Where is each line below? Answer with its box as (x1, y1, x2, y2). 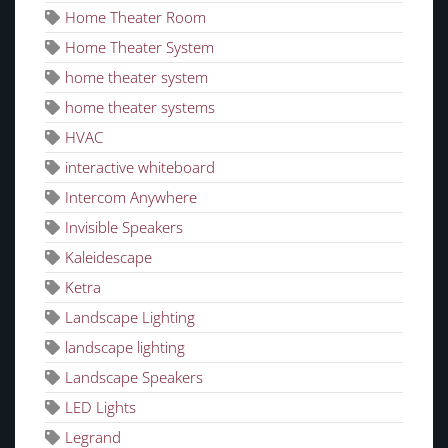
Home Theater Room (65, 6, 206, 27)
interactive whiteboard (65, 156, 215, 177)
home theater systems (65, 96, 215, 117)
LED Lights (65, 396, 136, 417)
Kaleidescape (65, 246, 152, 267)
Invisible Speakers (65, 216, 183, 237)
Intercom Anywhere (65, 186, 197, 207)
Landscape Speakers (65, 366, 203, 387)
